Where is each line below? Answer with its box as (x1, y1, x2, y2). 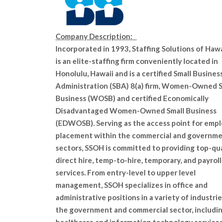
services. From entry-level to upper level (55, 168, 196, 177)
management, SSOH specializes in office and (55, 180, 208, 189)
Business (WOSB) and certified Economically (55, 94, 209, 103)
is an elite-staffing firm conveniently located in (55, 56, 218, 65)
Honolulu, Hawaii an (55, 69, 123, 78)
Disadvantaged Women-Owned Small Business (55, 106, 217, 115)
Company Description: (55, 32, 137, 41)
